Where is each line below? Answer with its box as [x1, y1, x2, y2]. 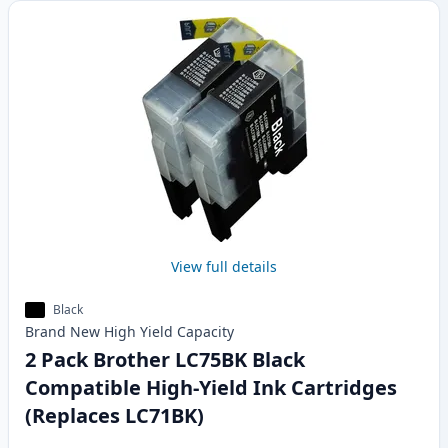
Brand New [25, 322, 100, 342]
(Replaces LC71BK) [25, 402, 204, 430]
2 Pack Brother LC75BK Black [25, 346, 305, 374]
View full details [171, 257, 277, 277]
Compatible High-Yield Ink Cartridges [25, 374, 397, 402]
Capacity [177, 322, 234, 342]
